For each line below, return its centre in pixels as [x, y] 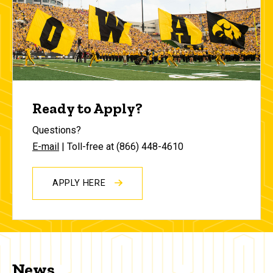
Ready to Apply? [87, 108]
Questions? [57, 130]
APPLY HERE [81, 183]
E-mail [46, 147]
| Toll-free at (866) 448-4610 [121, 147]
